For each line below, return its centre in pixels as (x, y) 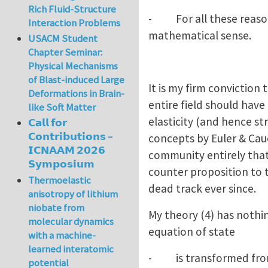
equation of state (192, 231)
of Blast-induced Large (77, 80)
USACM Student (63, 39)
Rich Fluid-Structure (72, 9)
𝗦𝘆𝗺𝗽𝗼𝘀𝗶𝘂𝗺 (62, 164)
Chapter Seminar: (66, 52)
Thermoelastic (60, 180)
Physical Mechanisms (73, 66)
